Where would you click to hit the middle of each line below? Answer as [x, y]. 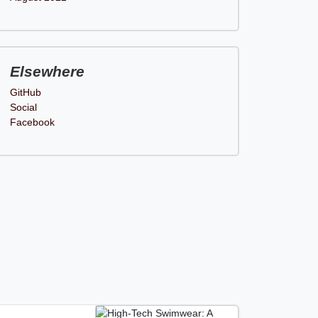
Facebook [32, 122]
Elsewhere [47, 71]
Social [23, 107]
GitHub [25, 92]
